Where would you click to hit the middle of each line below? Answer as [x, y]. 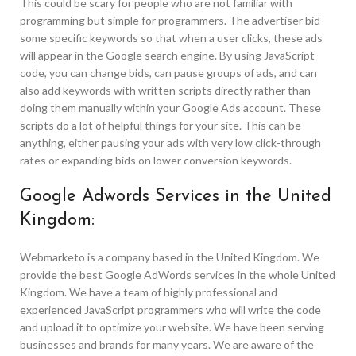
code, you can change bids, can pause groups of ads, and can [168, 73]
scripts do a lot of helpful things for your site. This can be [161, 126]
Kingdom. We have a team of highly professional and [149, 292]
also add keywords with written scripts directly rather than [165, 91]
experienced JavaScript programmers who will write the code [170, 310]
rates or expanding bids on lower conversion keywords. [156, 161]
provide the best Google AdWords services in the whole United [178, 275]
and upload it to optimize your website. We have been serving [172, 327]
